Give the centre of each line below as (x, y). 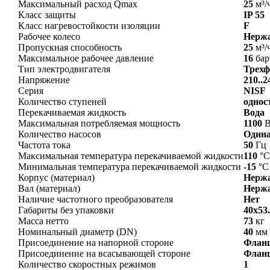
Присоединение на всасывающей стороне (104, 253)
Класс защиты (47, 14)
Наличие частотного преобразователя (96, 199)
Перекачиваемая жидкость (72, 112)
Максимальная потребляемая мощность (99, 123)
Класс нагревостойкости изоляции (89, 25)
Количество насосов (60, 134)
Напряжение (44, 80)
